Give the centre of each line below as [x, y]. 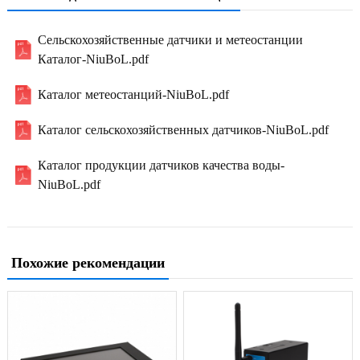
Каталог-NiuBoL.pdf [94, 59]
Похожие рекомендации [88, 262]
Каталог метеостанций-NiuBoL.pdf [134, 94]
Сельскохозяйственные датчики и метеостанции [171, 39]
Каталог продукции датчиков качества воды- [162, 165]
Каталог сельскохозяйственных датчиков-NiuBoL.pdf [184, 129]
